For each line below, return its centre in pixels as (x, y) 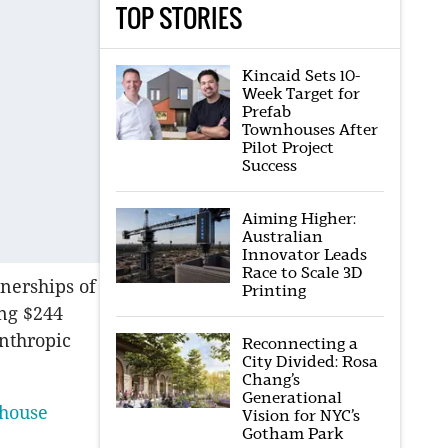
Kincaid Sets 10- (300, 75)
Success (269, 165)
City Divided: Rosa (309, 361)
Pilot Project (287, 147)
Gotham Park (292, 433)
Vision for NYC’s (300, 415)
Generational (291, 397)
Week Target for (300, 93)
